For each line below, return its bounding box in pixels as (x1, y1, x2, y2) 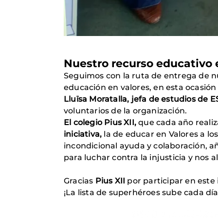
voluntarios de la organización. (64, 106, 187, 116)
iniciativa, (64, 129, 102, 139)
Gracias (64, 176, 95, 186)
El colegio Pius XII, (64, 118, 136, 127)
